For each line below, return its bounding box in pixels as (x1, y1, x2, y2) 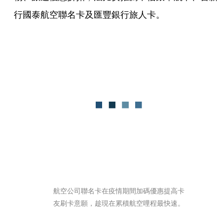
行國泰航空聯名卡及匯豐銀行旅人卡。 (14, 8, 165, 20)
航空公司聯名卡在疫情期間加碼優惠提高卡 (53, 186, 184, 195)
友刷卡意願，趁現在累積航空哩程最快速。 (53, 198, 184, 208)
